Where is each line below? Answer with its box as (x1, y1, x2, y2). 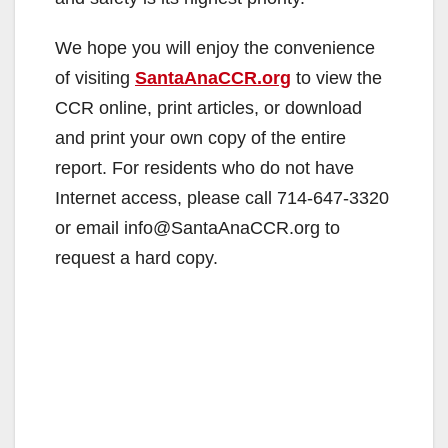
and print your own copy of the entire (55, 127, 346, 148)
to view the (291, 67, 382, 88)
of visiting (55, 67, 135, 88)
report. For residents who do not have (55, 157, 354, 178)
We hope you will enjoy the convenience (55, 37, 375, 58)
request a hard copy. (55, 247, 218, 268)
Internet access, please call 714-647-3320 (55, 187, 389, 208)
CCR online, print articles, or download (55, 97, 362, 118)
